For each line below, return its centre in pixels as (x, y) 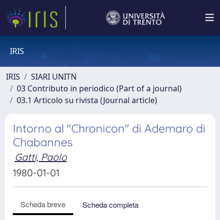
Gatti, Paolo (41, 157)
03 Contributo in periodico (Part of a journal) (99, 88)
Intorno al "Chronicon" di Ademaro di (109, 128)
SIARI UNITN (54, 77)
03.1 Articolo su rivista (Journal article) (87, 100)
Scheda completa (110, 205)
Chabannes (43, 142)
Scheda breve (43, 204)
